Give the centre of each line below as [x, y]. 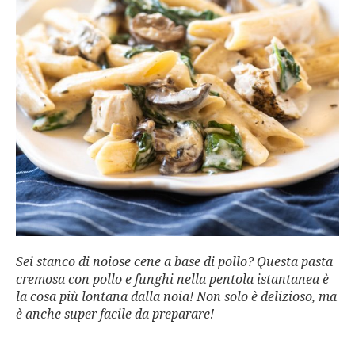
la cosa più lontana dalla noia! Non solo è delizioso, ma [176, 297]
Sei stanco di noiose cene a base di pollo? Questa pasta [174, 262]
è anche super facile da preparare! [115, 314]
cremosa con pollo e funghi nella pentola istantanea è [172, 279]
